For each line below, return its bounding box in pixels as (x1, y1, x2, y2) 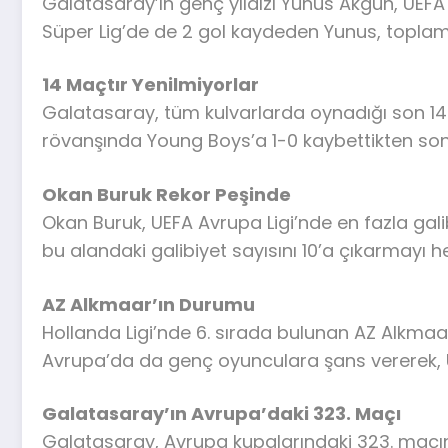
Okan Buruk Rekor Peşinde (42, 181, 291, 207)
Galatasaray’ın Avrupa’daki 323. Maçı (42, 401, 401, 427)
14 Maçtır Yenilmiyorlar (42, 72, 259, 98)
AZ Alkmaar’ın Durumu (42, 291, 255, 317)
